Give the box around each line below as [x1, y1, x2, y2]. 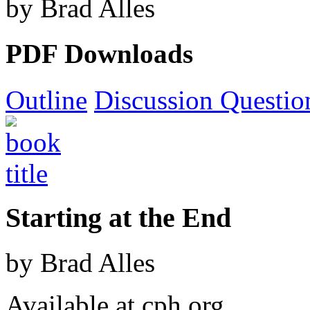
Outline [6, 84, 87, 115]
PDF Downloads [6, 39, 193, 69]
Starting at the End [6, 202, 231, 234]
